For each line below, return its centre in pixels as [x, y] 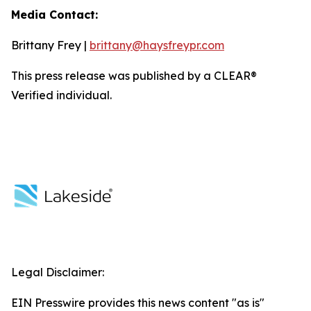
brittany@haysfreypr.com [157, 45]
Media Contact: [54, 15]
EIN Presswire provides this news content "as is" [138, 303]
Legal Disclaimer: [58, 272]
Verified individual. [61, 95]
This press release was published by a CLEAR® [134, 76]
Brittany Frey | [50, 45]
